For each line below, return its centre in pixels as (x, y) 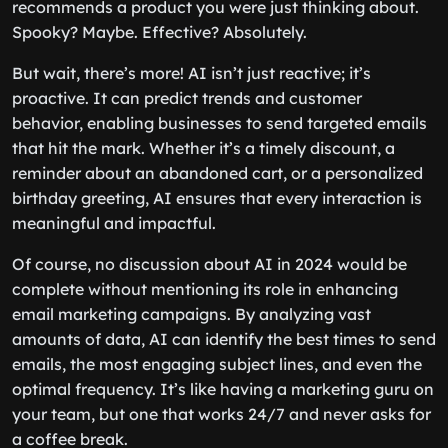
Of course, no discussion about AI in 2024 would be (209, 264)
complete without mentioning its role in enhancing (205, 289)
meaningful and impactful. (114, 223)
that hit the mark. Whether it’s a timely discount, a (203, 148)
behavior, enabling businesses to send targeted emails (219, 123)
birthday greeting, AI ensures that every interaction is (217, 198)
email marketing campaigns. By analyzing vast (191, 314)
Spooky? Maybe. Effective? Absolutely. (159, 32)
